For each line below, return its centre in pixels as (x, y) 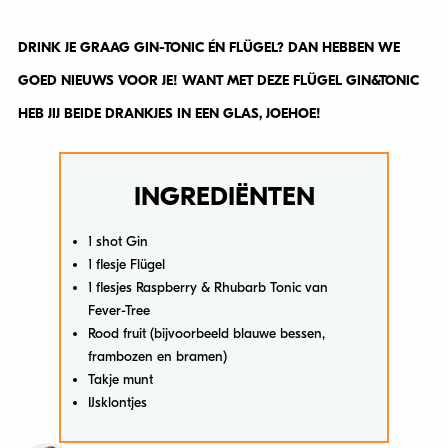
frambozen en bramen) (158, 356)
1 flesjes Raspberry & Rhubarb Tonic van (208, 287)
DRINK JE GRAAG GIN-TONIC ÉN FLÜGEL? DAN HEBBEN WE (208, 47)
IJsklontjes (118, 402)
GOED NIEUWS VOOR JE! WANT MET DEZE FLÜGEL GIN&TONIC (218, 80)
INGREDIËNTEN (224, 196)
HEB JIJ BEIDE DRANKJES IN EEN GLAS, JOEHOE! (169, 113)
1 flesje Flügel (127, 264)
